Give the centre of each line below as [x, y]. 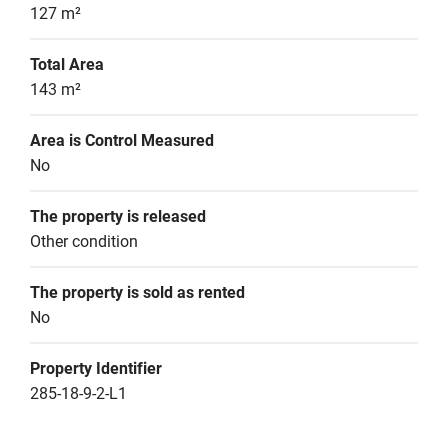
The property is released [118, 216]
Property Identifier [96, 368]
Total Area [67, 64]
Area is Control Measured [122, 140]
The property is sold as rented [137, 292]
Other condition [84, 241]
